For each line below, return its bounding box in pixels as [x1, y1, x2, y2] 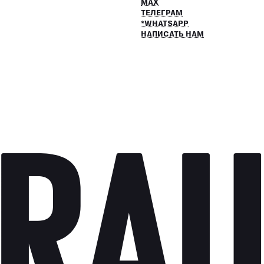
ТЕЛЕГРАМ [141, 9, 183, 17]
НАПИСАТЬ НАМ [141, 30, 204, 38]
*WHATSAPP [141, 19, 189, 28]
